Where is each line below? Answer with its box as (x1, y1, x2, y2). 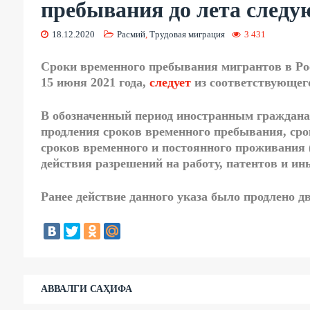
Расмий (116, 29, 145, 40)
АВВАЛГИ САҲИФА (40, 284, 132, 295)
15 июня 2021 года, (40, 75, 149, 90)
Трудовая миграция (149, 29, 225, 40)
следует (149, 75, 191, 90)
